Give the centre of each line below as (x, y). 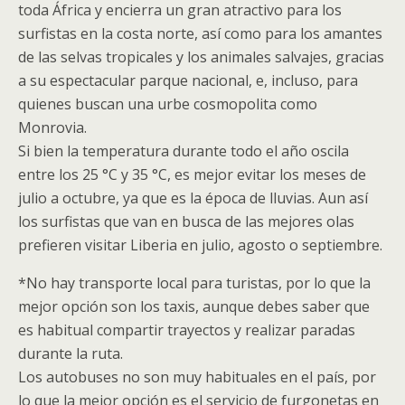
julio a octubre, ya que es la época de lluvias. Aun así (193, 198)
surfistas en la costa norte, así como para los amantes (200, 33)
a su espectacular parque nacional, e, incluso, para (188, 80)
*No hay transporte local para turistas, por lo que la (194, 283)
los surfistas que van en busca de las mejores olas (186, 221)
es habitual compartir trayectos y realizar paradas (187, 330)
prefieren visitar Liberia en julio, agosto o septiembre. (200, 245)
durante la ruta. (71, 353)
